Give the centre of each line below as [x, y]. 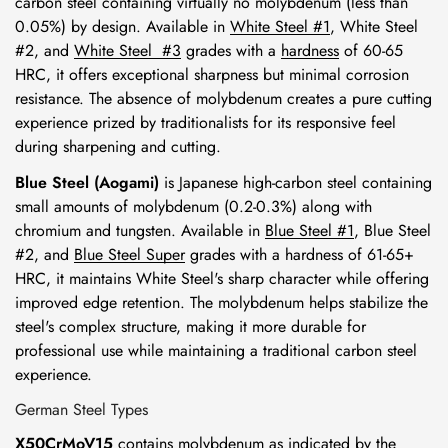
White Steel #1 [280, 26]
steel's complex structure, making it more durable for [190, 326]
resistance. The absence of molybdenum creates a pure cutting [223, 98]
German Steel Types [81, 409]
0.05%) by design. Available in [122, 26]
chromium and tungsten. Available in [140, 230]
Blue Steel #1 [309, 230]
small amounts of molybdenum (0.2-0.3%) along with [193, 206]
